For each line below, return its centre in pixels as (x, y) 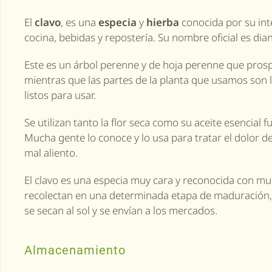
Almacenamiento (75, 250)
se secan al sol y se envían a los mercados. (121, 210)
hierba (163, 22)
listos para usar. (60, 95)
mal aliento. (51, 153)
